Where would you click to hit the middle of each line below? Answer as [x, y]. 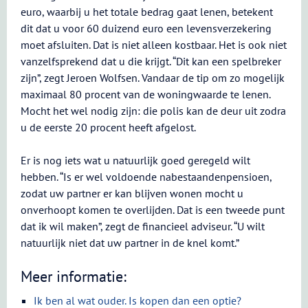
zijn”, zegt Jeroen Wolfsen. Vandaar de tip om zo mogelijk [153, 78]
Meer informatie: [74, 276]
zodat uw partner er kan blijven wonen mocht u [132, 193]
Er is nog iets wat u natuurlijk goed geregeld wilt [135, 160]
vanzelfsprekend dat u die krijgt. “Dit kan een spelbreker [151, 61]
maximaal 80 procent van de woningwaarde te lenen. [145, 94]
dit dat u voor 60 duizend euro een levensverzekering [146, 28]
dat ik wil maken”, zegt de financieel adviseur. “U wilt [143, 226]
